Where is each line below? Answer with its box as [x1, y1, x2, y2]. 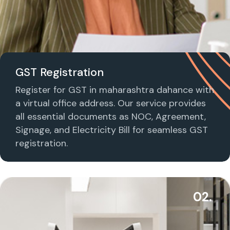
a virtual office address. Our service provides [15, 97, 206, 109]
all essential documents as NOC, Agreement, [15, 110, 206, 123]
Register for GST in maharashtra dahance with [15, 83, 214, 96]
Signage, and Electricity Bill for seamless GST [15, 123, 208, 136]
